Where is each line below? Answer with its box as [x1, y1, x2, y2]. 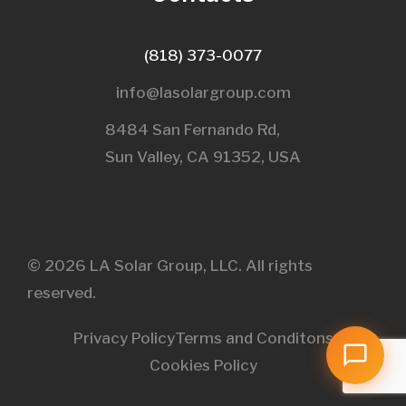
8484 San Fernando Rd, [105, 120, 280, 139]
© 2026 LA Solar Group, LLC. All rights [27, 256, 313, 275]
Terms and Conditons [174, 328, 333, 347]
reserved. [27, 283, 96, 302]
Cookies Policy [149, 355, 257, 374]
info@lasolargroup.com [115, 82, 291, 101]
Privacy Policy [72, 328, 175, 347]
